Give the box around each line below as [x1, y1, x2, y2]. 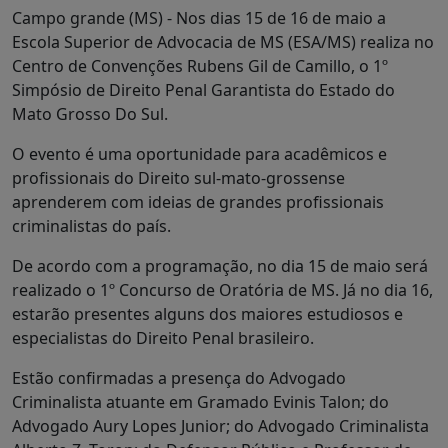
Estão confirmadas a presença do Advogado [12, 366, 346, 389]
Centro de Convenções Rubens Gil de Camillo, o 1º [12, 54, 388, 77]
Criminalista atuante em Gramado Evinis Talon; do [12, 390, 389, 413]
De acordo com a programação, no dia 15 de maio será [12, 254, 428, 277]
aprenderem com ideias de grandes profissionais [12, 190, 384, 213]
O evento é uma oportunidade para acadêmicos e [12, 142, 387, 165]
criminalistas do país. [12, 214, 171, 237]
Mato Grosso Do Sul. [12, 102, 168, 125]
